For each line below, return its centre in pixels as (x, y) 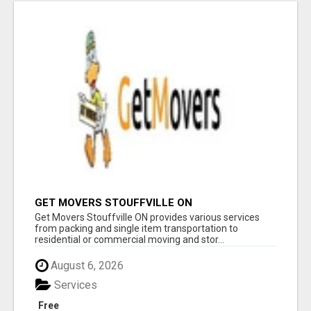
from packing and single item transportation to (136, 228)
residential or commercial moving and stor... (129, 239)
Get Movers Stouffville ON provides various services (147, 217)
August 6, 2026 (86, 265)
